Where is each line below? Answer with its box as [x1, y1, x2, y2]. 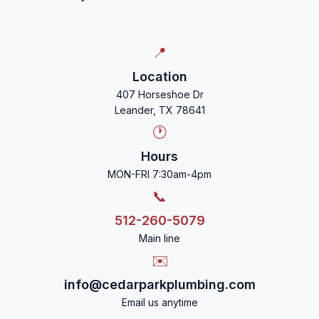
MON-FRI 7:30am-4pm [108, 168, 211, 180]
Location [132, 69, 187, 84]
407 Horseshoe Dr [115, 88, 204, 100]
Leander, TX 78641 [114, 104, 205, 116]
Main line [139, 232, 180, 244]
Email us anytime [121, 296, 198, 308]
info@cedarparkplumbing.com [63, 277, 256, 292]
